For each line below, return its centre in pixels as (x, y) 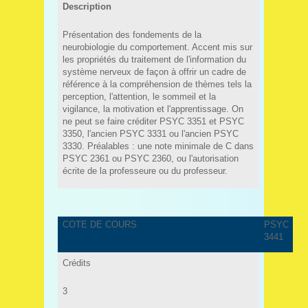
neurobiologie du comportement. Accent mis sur (157, 47)
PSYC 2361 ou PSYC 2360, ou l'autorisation (150, 158)
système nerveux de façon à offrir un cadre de (154, 71)
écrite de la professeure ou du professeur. (145, 170)
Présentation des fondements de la (132, 34)
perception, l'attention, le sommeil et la (139, 96)
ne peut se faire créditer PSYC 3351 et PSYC (153, 121)
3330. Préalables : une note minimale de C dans (158, 146)
